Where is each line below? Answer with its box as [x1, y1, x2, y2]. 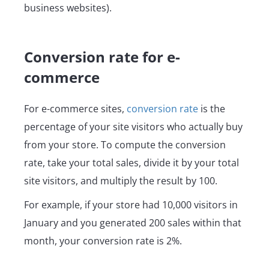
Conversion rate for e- [24, 46, 180, 67]
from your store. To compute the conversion [24, 138, 226, 151]
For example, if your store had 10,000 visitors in [24, 198, 238, 211]
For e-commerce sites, [24, 101, 127, 115]
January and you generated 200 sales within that [24, 216, 241, 229]
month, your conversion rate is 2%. [24, 234, 182, 247]
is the [198, 101, 225, 115]
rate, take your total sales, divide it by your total [24, 156, 239, 169]
